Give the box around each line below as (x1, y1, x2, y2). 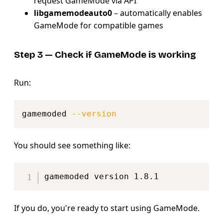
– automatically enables (112, 7, 202, 18)
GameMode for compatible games (34, 19, 163, 31)
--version (72, 109, 116, 119)
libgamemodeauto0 (34, 7, 112, 18)
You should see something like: (14, 140, 130, 151)
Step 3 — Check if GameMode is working (14, 49, 196, 60)
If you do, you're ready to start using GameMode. (14, 203, 200, 214)
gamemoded (22, 109, 72, 119)
